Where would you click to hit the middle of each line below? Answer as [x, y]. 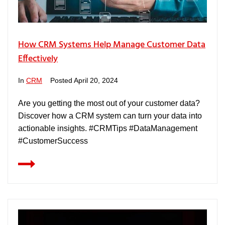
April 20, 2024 [96, 80]
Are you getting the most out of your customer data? [109, 103]
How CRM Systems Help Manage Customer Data [112, 45]
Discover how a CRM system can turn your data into [110, 116]
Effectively [38, 59]
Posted [62, 80]
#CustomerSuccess [53, 141]
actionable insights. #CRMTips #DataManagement [108, 128]
